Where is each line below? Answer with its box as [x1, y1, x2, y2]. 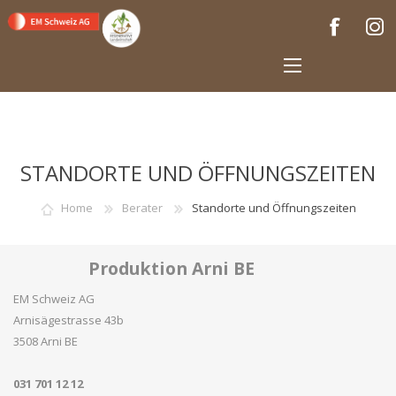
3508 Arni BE [13, 333, 78, 349]
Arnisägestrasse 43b [13, 312, 124, 328]
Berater [121, 200, 163, 217]
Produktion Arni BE [88, 256, 255, 280]
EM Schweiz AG [13, 291, 95, 307]
